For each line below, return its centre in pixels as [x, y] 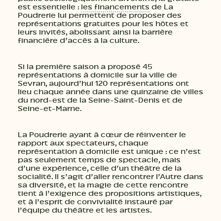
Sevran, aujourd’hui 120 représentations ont [103, 84]
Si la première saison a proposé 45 [85, 67]
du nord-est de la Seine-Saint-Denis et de [100, 100]
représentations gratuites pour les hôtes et [103, 24]
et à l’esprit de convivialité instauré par [95, 202]
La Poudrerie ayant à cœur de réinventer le [102, 135]
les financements [115, 7]
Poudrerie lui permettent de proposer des [100, 16]
